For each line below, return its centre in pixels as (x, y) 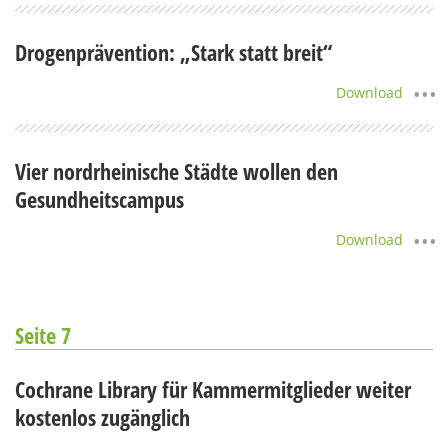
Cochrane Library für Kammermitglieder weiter (213, 388)
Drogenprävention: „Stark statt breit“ (173, 51)
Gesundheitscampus (99, 198)
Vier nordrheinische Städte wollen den (176, 170)
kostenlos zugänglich (102, 416)
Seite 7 (43, 334)
